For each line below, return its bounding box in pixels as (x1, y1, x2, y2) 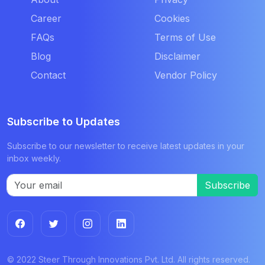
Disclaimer (154, 50, 201, 63)
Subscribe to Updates (7, 115, 120, 128)
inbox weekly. (7, 153, 61, 164)
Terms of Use (154, 31, 216, 44)
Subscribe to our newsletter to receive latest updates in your (7, 141, 244, 151)
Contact (31, 69, 66, 82)
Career (31, 12, 62, 25)
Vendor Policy (154, 69, 217, 82)
